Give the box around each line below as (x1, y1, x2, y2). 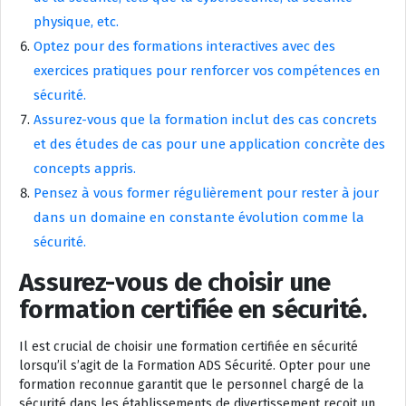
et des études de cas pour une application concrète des (34, 135, 385, 152)
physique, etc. (34, 13, 119, 30)
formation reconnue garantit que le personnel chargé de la (19, 376, 363, 392)
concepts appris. (34, 159, 136, 177)
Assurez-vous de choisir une (19, 266, 331, 297)
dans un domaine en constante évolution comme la (34, 208, 364, 226)
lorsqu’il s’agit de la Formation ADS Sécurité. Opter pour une (19, 357, 371, 373)
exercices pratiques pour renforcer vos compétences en (34, 62, 381, 79)
